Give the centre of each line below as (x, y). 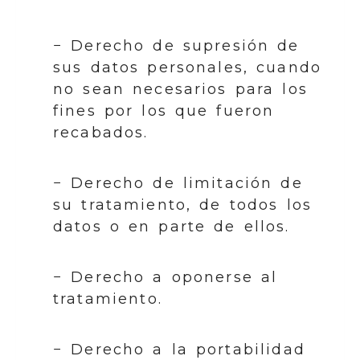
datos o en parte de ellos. (172, 226)
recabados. (101, 132)
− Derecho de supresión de (176, 45)
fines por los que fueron (164, 110)
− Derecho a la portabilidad (179, 349)
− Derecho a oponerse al (166, 277)
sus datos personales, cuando (188, 67)
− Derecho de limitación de (178, 183)
